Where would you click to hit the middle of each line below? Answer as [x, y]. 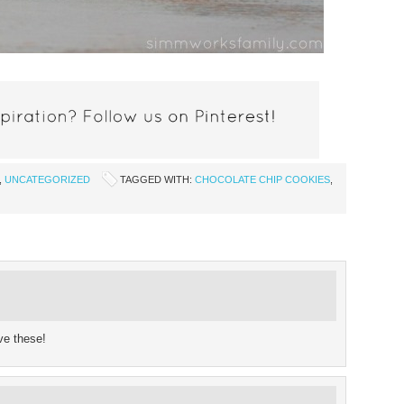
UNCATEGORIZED [47, 179]
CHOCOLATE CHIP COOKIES [262, 179]
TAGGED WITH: [157, 179]
